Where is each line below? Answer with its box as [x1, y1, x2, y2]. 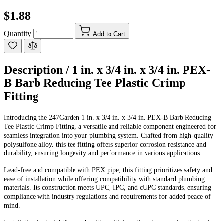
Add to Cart [93, 30, 125, 37]
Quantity [4, 29, 31, 37]
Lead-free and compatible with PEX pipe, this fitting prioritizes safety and [4, 166, 212, 174]
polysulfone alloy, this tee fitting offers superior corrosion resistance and [4, 140, 206, 148]
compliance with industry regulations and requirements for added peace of [4, 192, 211, 200]
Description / [4, 63, 72, 76]
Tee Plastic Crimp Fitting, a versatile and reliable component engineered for [4, 122, 216, 130]
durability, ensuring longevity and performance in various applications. [4, 149, 202, 157]
